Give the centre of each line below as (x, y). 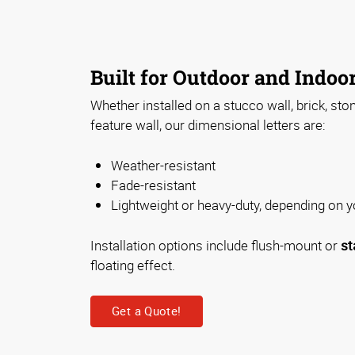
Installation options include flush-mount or (216, 245)
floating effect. (133, 265)
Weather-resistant (163, 165)
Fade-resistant (153, 185)
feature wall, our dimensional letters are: (208, 124)
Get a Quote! (147, 311)
